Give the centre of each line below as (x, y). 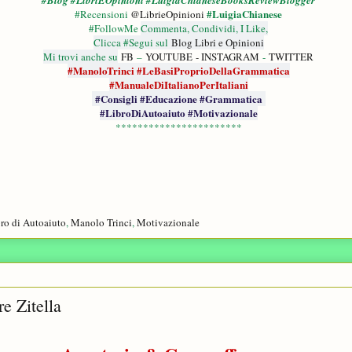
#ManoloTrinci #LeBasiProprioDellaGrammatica (178, 71)
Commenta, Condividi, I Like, (204, 29)
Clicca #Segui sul (132, 43)
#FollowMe (115, 29)
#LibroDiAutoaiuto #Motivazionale (178, 113)
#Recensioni (103, 15)
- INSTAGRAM (227, 57)
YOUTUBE (169, 57)
